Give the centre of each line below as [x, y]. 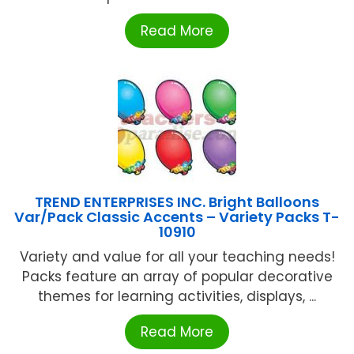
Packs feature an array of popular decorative [177, 277]
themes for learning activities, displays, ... [177, 297]
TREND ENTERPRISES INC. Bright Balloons [177, 202]
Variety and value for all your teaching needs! [177, 257]
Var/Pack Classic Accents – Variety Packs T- [177, 217]
